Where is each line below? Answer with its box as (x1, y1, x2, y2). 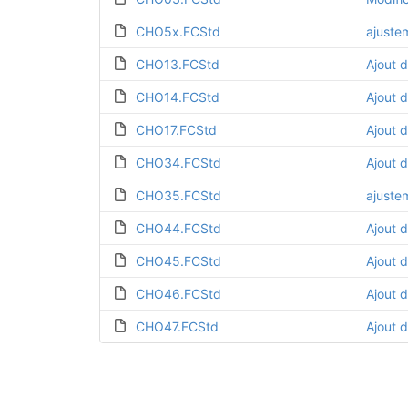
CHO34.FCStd (135, 155, 221, 170)
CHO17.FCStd (135, 122, 217, 138)
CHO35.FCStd (135, 188, 221, 203)
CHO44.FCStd (135, 220, 221, 236)
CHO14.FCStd (135, 89, 219, 105)
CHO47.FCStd (135, 319, 219, 334)
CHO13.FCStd (135, 56, 219, 72)
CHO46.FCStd (135, 286, 221, 301)
